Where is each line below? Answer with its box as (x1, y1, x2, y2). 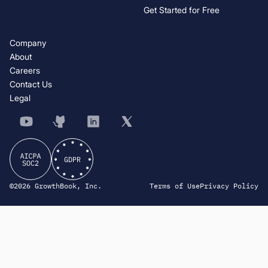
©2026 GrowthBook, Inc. (10, 181, 102, 190)
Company (10, 37, 46, 48)
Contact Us (10, 78, 52, 89)
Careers (10, 65, 40, 75)
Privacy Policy (200, 181, 258, 190)
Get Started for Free (144, 4, 220, 15)
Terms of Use (150, 181, 200, 190)
